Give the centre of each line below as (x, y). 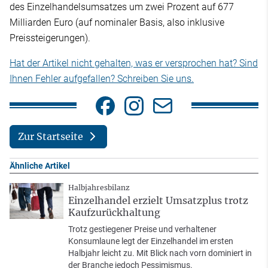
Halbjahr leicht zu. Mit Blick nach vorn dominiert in (160, 253)
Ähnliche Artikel (40, 165)
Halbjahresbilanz (99, 187)
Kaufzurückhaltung (114, 212)
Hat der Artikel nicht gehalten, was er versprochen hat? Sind (134, 63)
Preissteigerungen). (50, 38)
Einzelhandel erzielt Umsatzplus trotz (158, 200)
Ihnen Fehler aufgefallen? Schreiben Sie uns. (102, 78)
